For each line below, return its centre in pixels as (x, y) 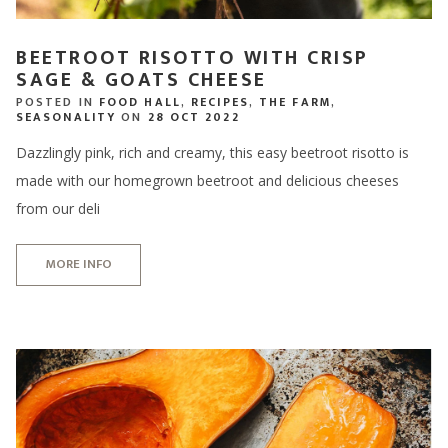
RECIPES (220, 101)
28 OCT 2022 (193, 116)
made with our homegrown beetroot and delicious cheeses (207, 180)
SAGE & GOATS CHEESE (141, 80)
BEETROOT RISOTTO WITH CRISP (192, 58)
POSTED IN (57, 101)
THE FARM (295, 101)
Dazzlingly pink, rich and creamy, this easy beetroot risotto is (212, 152)
